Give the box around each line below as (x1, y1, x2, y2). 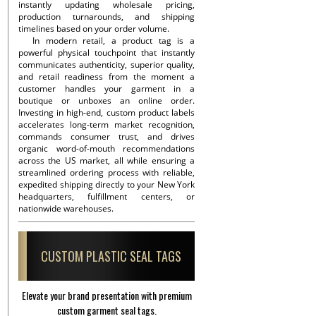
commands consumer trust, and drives (18, 130, 195, 142)
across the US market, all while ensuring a (18, 154, 195, 166)
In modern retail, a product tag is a (32, 35, 195, 47)
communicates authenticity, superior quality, (18, 59, 195, 71)
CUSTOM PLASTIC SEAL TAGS (40, 247, 181, 265)
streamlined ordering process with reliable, (18, 166, 195, 178)
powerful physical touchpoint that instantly (18, 47, 195, 59)
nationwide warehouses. (18, 202, 114, 214)
